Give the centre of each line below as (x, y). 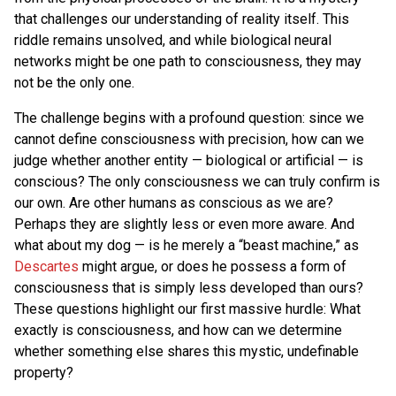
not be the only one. (74, 82)
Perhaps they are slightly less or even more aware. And (184, 224)
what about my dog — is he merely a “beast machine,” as (187, 245)
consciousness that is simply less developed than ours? (189, 287)
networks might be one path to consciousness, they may (188, 61)
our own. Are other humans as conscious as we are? (174, 202)
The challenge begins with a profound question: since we (189, 118)
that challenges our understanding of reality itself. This (182, 19)
